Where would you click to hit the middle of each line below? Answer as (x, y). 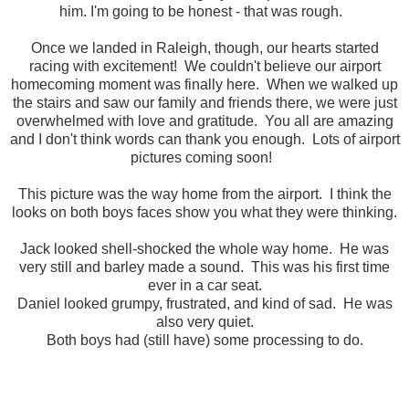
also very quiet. (204, 321)
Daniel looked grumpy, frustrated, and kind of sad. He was (204, 303)
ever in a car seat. (204, 285)
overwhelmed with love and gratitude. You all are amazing (204, 121)
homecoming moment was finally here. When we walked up (204, 84)
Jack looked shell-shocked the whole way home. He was (204, 248)
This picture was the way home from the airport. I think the (204, 194)
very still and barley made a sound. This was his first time (204, 267)
